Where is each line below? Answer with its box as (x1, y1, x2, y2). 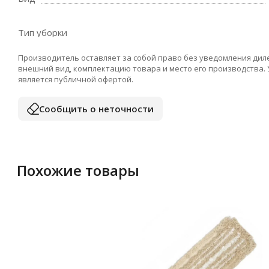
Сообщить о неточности (39, 102, 154, 115)
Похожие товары (17, 160, 139, 180)
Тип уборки (18, 26, 67, 38)
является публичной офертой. (18, 74, 133, 85)
